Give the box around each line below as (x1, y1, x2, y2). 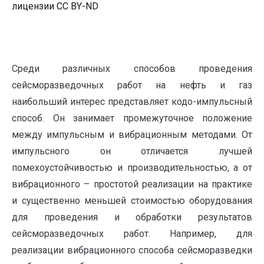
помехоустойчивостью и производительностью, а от (12, 162, 252, 173)
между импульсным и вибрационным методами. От (12, 129, 252, 140)
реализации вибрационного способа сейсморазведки (12, 245, 252, 256)
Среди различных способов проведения (12, 63, 252, 74)
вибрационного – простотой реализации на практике (12, 179, 252, 190)
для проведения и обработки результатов (12, 212, 252, 223)
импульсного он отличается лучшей (12, 146, 252, 157)
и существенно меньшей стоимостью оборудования (12, 195, 252, 206)
